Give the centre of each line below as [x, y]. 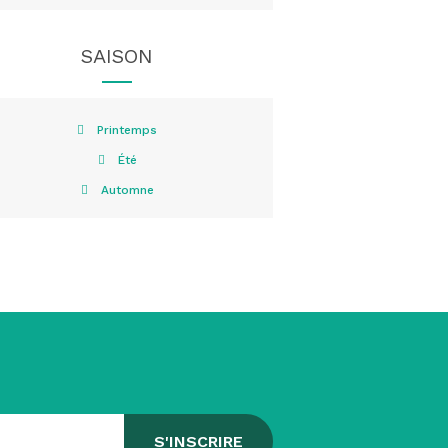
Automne [127, 189]
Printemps [127, 129]
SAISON [117, 55]
